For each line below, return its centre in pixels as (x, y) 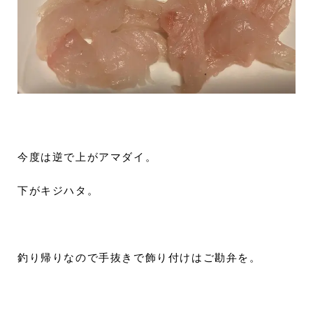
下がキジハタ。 (58, 191)
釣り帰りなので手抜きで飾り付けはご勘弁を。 (139, 258)
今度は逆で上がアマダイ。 (87, 157)
